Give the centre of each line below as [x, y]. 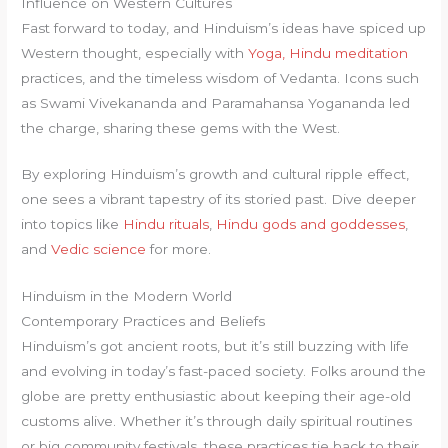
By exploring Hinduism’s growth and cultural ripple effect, [215, 174]
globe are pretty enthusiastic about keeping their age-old [216, 396]
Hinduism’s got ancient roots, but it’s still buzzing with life [215, 346]
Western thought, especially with [135, 52]
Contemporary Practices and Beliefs [143, 321]
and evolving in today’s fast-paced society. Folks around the [224, 371]
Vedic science [99, 249]
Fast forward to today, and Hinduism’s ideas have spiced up [224, 27]
